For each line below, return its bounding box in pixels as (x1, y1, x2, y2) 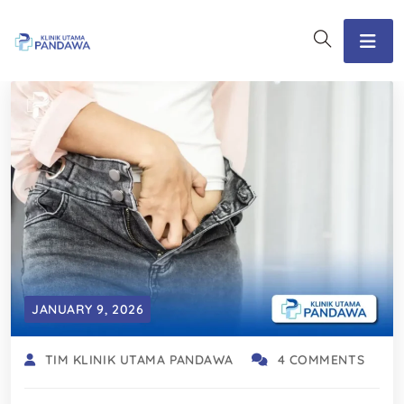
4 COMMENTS (277, 351, 365, 368)
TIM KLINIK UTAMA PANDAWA (44, 351, 234, 368)
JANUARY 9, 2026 (32, 300, 144, 317)
